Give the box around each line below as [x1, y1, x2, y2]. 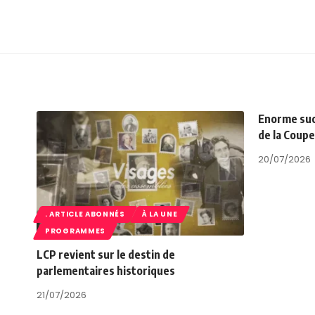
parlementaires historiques [37, 263, 175, 278]
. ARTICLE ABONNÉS [45, 208, 125, 219]
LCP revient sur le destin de [37, 247, 175, 262]
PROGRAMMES [45, 225, 105, 236]
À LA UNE [141, 208, 178, 219]
